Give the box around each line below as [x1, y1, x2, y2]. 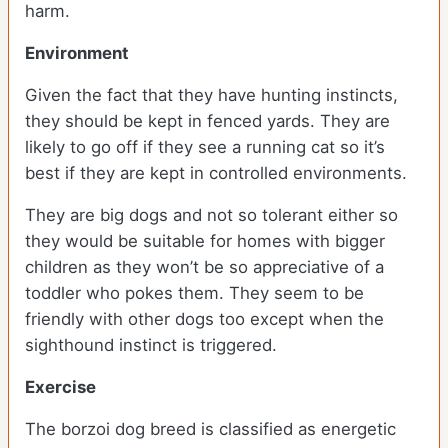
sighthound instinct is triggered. [25, 335, 277, 356]
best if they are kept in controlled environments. [25, 163, 412, 184]
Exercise [25, 377, 96, 398]
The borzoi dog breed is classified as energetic [25, 419, 396, 440]
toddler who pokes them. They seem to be [25, 283, 364, 304]
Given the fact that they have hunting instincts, [25, 85, 398, 106]
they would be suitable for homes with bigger [25, 231, 385, 252]
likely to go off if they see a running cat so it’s [25, 137, 385, 158]
